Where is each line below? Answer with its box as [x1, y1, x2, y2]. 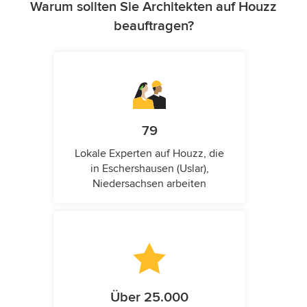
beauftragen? [113, 17, 194, 34]
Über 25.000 [110, 288, 188, 306]
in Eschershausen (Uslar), [90, 161, 209, 175]
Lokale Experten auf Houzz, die [75, 146, 224, 160]
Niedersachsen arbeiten [93, 176, 206, 191]
